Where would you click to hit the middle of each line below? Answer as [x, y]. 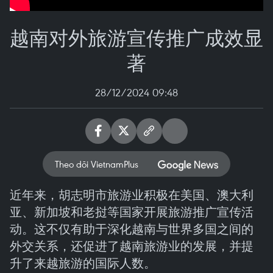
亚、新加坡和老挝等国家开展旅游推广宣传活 [132, 212]
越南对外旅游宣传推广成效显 [136, 37]
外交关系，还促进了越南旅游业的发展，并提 [132, 246]
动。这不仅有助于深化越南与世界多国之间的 [132, 229]
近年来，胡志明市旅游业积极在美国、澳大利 [132, 195]
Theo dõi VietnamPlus [97, 164]
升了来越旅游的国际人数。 [83, 263]
